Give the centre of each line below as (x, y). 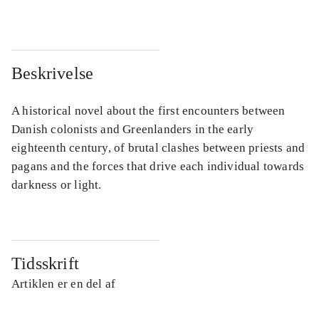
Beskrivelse (53, 74)
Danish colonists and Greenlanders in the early (133, 130)
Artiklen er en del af (64, 284)
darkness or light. (57, 185)
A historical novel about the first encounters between (148, 111)
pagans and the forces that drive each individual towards (158, 167)
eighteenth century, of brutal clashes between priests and (158, 148)
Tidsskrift (45, 264)
